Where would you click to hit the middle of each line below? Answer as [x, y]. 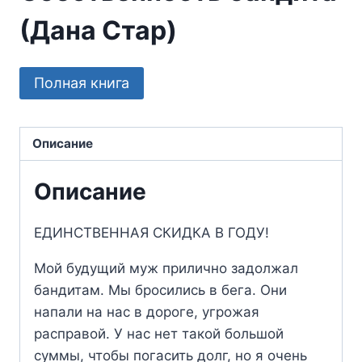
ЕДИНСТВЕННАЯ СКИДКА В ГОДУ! [152, 232]
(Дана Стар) [98, 30]
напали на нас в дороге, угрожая [147, 311]
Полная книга [82, 83]
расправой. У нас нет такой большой [159, 333]
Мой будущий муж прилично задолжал [166, 268]
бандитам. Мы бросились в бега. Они [160, 290]
